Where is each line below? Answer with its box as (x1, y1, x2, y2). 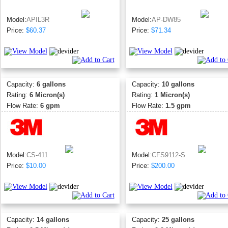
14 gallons (36, 216, 69, 223)
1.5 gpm (165, 102, 191, 109)
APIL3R (26, 16, 49, 23)
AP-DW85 (151, 16, 181, 23)
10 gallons (161, 80, 194, 88)
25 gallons (161, 216, 194, 223)
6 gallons (36, 80, 66, 88)
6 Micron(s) (29, 91, 65, 99)
